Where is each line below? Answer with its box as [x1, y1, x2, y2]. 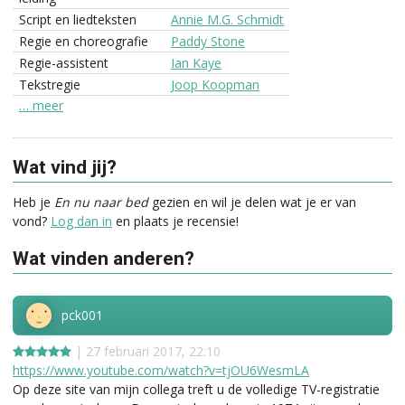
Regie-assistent [19, 54, 108, 72]
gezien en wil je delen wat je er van [148, 193, 356, 211]
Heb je [13, 193, 54, 211]
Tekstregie [19, 76, 80, 94]
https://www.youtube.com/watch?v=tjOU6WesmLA [13, 362, 309, 380]
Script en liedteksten [19, 11, 137, 29]
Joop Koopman [171, 76, 259, 94]
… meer [19, 96, 63, 114]
